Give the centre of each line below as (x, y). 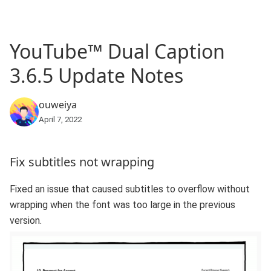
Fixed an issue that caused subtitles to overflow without (130, 189)
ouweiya (58, 104)
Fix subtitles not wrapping (82, 162)
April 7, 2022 (60, 119)
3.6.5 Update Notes (96, 76)
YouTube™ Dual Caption (117, 51)
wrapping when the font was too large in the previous (122, 205)
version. (26, 221)
